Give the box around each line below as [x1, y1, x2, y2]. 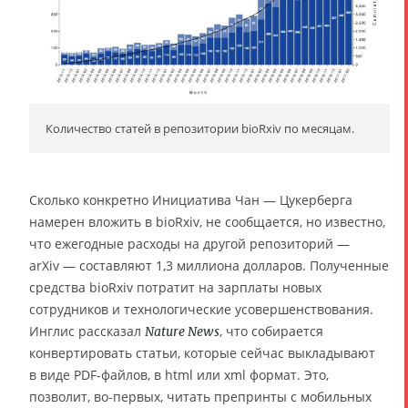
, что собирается [219, 322, 323, 341]
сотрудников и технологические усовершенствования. [29, 301, 373, 319]
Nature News [145, 323, 219, 341]
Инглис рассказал [29, 322, 145, 341]
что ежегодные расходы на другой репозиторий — [29, 235, 350, 253]
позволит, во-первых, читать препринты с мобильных [29, 388, 372, 406]
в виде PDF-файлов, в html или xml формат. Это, [29, 366, 329, 384]
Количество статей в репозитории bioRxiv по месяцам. [46, 120, 354, 138]
